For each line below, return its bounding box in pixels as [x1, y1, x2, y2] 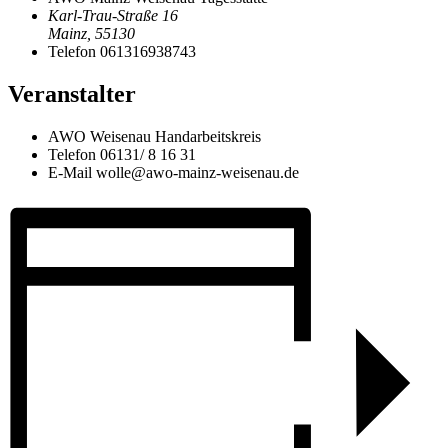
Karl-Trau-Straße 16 [48, 7, 178, 25]
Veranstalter [8, 81, 136, 108]
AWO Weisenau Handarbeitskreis [48, 127, 261, 145]
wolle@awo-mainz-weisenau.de [96, 163, 299, 181]
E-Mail [48, 163, 96, 181]
